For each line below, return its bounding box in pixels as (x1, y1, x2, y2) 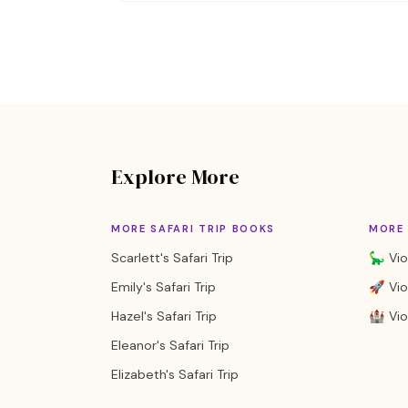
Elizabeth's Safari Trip (111, 366, 239, 382)
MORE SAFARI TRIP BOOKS (111, 222, 275, 235)
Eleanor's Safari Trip (111, 337, 229, 353)
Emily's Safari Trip (111, 279, 216, 295)
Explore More (111, 163, 240, 191)
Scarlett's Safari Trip (111, 250, 233, 266)
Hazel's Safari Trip (111, 308, 217, 324)
